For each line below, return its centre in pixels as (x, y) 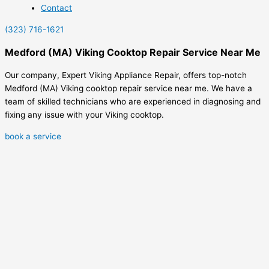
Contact (56, 8)
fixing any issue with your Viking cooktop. (84, 115)
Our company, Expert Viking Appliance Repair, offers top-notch (126, 75)
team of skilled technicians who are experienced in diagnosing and (133, 102)
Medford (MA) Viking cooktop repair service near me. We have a (128, 89)
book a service (33, 136)
